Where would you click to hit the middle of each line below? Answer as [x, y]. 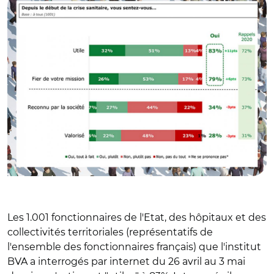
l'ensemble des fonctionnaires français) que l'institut [134, 246]
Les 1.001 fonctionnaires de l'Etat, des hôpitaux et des [137, 217]
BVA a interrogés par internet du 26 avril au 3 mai [126, 261]
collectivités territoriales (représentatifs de [110, 232]
